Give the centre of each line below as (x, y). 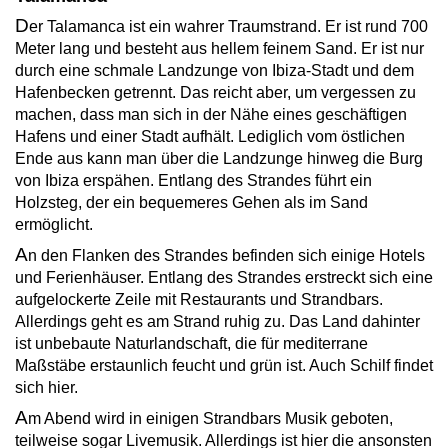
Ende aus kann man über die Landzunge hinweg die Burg (219, 158)
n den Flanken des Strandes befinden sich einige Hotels (226, 255)
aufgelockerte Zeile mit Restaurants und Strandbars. (199, 299)
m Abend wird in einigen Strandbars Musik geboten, (210, 418)
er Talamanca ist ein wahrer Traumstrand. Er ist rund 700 (228, 26)
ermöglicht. (54, 224)
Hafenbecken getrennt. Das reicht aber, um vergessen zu (215, 92)
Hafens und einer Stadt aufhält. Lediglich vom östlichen (210, 136)
